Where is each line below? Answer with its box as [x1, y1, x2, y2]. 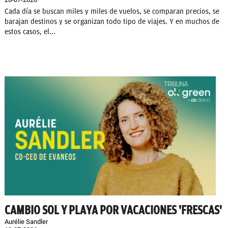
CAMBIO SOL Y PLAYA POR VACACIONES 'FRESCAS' [5, 203, 222, 217]
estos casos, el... [5, 27, 55, 37]
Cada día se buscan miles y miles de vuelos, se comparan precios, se [5, 7, 219, 16]
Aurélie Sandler [5, 217, 48, 225]
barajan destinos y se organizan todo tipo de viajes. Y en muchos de [5, 17, 219, 26]
